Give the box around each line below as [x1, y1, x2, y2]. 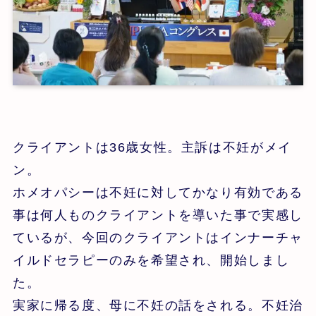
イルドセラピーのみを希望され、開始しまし [12, 253, 290, 267]
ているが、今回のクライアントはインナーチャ [12, 230, 303, 245]
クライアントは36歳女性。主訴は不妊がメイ [12, 140, 292, 154]
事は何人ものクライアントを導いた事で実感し [12, 207, 303, 222]
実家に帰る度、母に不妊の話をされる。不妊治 [12, 298, 303, 312]
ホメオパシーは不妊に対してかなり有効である [12, 185, 303, 200]
